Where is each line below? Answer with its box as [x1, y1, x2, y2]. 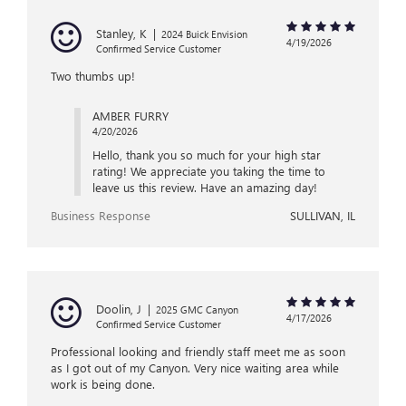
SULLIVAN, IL [290, 208, 355, 224]
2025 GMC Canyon [156, 303, 238, 317]
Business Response [51, 208, 150, 224]
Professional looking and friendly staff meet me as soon [51, 343, 345, 360]
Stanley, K [96, 25, 147, 42]
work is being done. [51, 376, 155, 392]
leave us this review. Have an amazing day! [92, 179, 317, 196]
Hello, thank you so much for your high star [92, 147, 321, 163]
